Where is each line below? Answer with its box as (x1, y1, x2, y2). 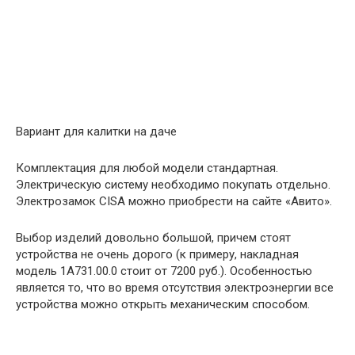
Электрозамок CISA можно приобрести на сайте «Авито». (16, 193, 332, 208)
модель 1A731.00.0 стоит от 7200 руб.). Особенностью (16, 263, 312, 278)
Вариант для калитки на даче (16, 124, 177, 139)
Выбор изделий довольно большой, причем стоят (16, 230, 291, 245)
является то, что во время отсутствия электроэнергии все (16, 280, 334, 295)
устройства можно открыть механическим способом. (16, 296, 310, 311)
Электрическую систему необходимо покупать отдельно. (16, 177, 330, 192)
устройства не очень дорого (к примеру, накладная (16, 246, 299, 261)
